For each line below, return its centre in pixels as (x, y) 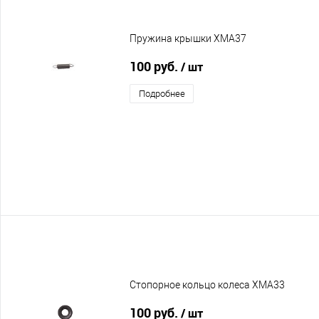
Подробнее (162, 93)
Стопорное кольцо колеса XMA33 (207, 285)
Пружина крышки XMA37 (188, 39)
